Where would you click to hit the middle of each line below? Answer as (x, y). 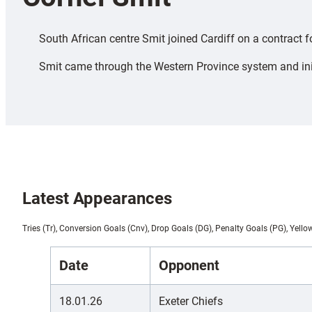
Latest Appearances (97, 198)
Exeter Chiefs (191, 301)
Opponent (189, 265)
